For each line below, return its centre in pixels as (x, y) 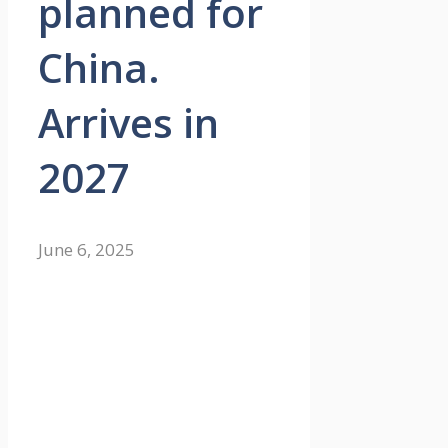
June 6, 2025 (86, 250)
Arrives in (128, 123)
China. (99, 68)
